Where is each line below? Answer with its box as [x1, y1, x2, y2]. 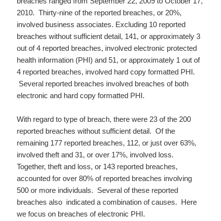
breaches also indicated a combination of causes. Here [17, 197, 197, 206]
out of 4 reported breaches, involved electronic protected [17, 43, 197, 52]
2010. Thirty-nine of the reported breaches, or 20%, [17, 8, 182, 17]
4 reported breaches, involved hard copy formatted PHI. [17, 67, 195, 76]
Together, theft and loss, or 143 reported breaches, [17, 162, 178, 171]
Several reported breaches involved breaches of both [17, 79, 189, 88]
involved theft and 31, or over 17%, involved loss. [17, 150, 174, 159]
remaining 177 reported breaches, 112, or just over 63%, [17, 138, 197, 147]
